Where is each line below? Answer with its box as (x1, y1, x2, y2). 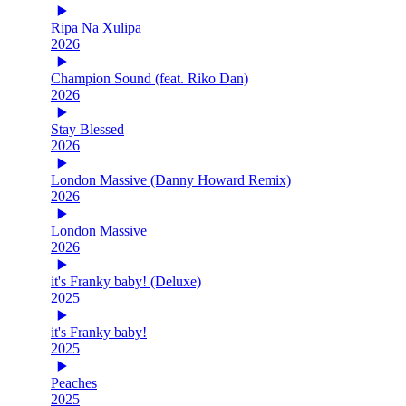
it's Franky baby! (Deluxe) (51, 273, 201, 289)
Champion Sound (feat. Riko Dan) (51, 70, 248, 86)
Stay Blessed (51, 121, 124, 137)
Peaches (51, 374, 97, 391)
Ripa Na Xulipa (51, 19, 141, 35)
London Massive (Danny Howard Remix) (51, 171, 291, 188)
